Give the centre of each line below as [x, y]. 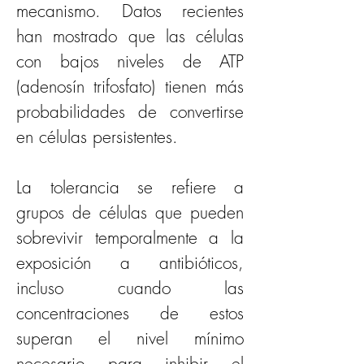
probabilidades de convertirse [130, 112]
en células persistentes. [97, 137]
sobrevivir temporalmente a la [130, 238]
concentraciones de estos [130, 313]
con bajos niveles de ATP [130, 61]
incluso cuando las [130, 288]
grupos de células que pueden [130, 212]
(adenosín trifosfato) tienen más [130, 87]
